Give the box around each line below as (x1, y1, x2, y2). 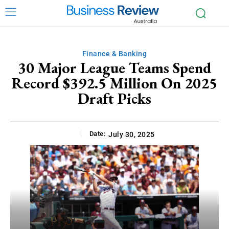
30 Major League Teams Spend (18, 57, 211, 78)
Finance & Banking (82, 49, 147, 58)
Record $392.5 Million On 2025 (12, 73, 217, 93)
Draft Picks (78, 88, 151, 108)
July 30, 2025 (108, 130, 155, 139)
